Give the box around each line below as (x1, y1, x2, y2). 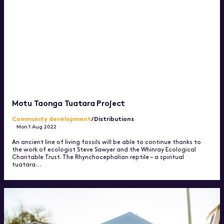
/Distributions (91, 113, 134, 122)
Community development (12, 113, 91, 122)
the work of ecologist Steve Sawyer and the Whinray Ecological (12, 144, 196, 153)
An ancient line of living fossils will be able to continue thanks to (12, 137, 201, 145)
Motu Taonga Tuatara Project (64, 96, 125, 108)
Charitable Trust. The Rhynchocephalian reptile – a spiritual (12, 152, 184, 160)
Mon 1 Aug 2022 (16, 122, 57, 130)
